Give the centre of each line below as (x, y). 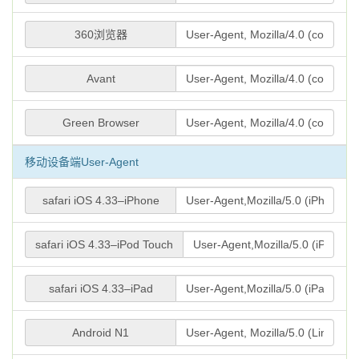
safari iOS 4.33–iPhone (101, 200)
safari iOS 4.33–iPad (101, 288)
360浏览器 (101, 34)
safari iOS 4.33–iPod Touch (104, 244)
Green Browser (101, 123)
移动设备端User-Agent (82, 162)
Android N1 (101, 333)
